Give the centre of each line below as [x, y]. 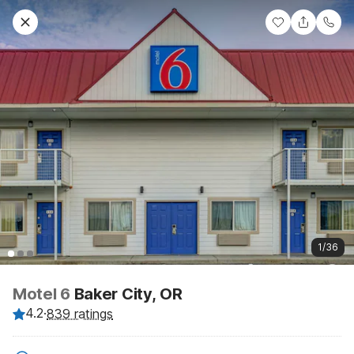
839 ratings [80, 313]
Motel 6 [43, 294]
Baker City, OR [128, 294]
